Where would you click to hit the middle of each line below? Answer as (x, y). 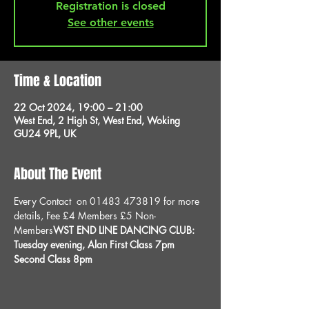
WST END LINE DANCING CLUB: (125, 230)
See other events (110, 22)
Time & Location (58, 81)
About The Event (58, 174)
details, (30, 216)
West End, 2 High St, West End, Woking (97, 120)
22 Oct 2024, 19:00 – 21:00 (78, 107)
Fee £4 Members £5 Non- (101, 216)
